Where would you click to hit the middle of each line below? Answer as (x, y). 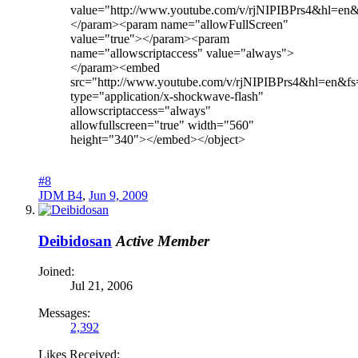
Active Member (163, 241)
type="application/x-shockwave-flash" (167, 96)
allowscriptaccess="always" (141, 110)
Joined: (56, 272)
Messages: (64, 313)
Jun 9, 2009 (118, 195)
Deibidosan (75, 241)
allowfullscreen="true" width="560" (162, 125)
